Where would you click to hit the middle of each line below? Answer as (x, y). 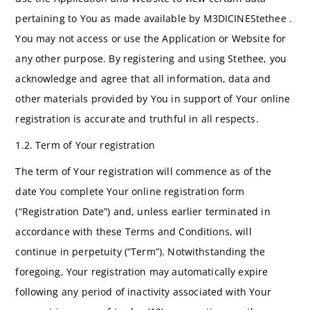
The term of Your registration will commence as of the (143, 172)
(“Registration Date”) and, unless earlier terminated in (143, 212)
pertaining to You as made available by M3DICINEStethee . (154, 18)
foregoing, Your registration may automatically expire (142, 272)
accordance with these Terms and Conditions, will (134, 232)
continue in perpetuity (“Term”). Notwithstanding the (140, 252)
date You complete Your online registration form (130, 192)
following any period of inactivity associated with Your (143, 292)
